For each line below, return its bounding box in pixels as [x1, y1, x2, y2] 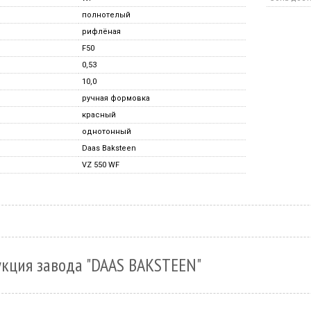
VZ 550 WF [82, 160, 119, 169]
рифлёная [82, 27, 121, 36]
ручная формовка [82, 94, 150, 103]
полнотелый [82, 10, 131, 19]
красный [82, 110, 116, 119]
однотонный [82, 127, 131, 136]
